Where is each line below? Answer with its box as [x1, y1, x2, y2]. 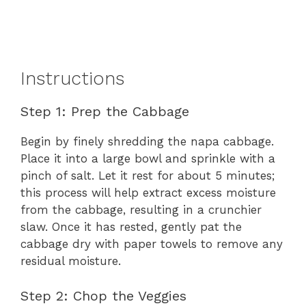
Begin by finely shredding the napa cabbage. [20, 135, 274, 149]
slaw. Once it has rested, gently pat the [20, 220, 242, 234]
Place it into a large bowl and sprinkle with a [20, 152, 275, 166]
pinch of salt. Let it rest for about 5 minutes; [20, 169, 275, 183]
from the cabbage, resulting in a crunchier [20, 203, 262, 217]
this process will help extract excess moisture [20, 186, 276, 200]
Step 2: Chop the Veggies [20, 287, 186, 304]
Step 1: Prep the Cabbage [20, 103, 189, 120]
